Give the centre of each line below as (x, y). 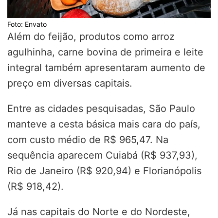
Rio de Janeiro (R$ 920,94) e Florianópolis (104, 171)
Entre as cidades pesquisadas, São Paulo (101, 109)
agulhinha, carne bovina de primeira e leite (105, 52)
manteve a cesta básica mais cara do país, (104, 124)
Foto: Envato (27, 24)
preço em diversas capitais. (70, 83)
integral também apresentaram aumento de (106, 68)
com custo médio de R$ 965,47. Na (88, 140)
